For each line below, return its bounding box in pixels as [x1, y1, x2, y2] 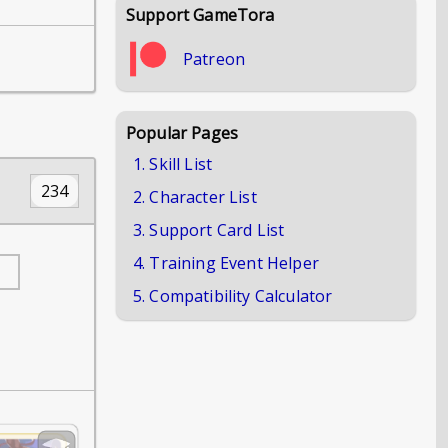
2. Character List [133, 186, 257, 208]
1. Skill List [133, 153, 213, 175]
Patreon [183, 48, 246, 70]
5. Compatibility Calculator [133, 285, 333, 307]
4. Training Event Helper [133, 252, 319, 274]
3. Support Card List [133, 219, 285, 241]
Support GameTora [126, 4, 275, 26]
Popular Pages [126, 122, 239, 144]
